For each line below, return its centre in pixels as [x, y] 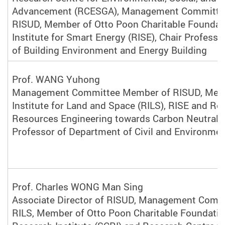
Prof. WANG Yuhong [56, 80]
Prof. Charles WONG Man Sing [78, 187]
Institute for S [42, 37]
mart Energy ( [102, 37]
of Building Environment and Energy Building [110, 50]
